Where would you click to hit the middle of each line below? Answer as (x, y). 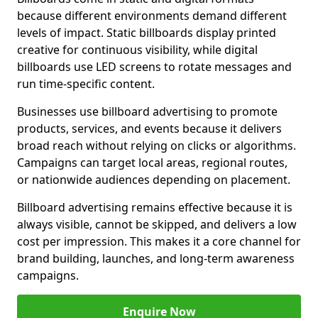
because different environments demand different (152, 16)
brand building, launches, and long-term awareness (156, 258)
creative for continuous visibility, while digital (137, 50)
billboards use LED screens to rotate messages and (154, 67)
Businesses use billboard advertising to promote (147, 111)
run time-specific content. (86, 84)
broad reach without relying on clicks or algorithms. (157, 146)
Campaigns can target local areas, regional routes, (152, 163)
